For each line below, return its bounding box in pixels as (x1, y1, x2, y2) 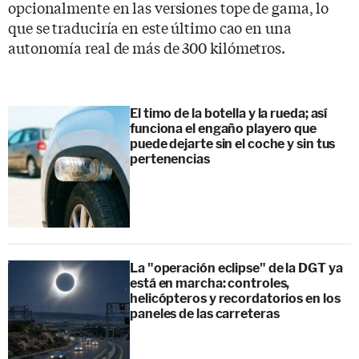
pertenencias (130, 151, 210, 167)
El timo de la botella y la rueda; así (130, 105, 328, 121)
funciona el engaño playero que (130, 120, 317, 136)
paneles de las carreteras (130, 305, 280, 321)
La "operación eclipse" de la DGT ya (130, 260, 343, 276)
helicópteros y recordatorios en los (130, 290, 341, 306)
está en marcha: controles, (130, 275, 290, 291)
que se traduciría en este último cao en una (8, 16, 292, 38)
